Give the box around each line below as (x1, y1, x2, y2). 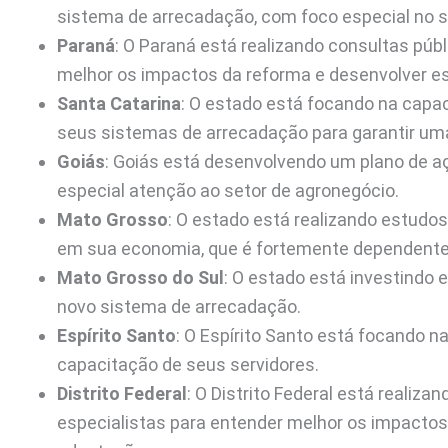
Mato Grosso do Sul (57, 267, 224, 289)
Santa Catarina (57, 93, 181, 115)
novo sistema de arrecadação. (57, 296, 301, 318)
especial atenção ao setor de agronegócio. (57, 180, 399, 202)
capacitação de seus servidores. (57, 354, 319, 376)
